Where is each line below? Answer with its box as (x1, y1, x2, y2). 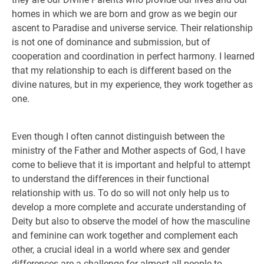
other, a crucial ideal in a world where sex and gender (12, 244, 230, 255)
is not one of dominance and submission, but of (12, 37, 210, 48)
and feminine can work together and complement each (12, 230, 238, 241)
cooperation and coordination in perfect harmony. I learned (12, 51, 255, 62)
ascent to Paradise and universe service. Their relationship (12, 22, 253, 34)
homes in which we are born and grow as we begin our (12, 8, 237, 19)
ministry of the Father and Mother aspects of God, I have (12, 145, 245, 156)
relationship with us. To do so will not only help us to (12, 187, 229, 199)
